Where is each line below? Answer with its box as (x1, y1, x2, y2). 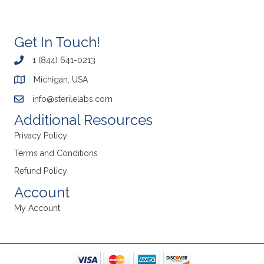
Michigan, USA (34, 75, 88, 85)
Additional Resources (14, 111, 153, 129)
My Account (14, 203, 60, 213)
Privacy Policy (14, 131, 67, 141)
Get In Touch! (14, 34, 100, 51)
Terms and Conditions (14, 148, 98, 159)
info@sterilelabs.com (32, 94, 113, 104)
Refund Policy (14, 166, 67, 176)
